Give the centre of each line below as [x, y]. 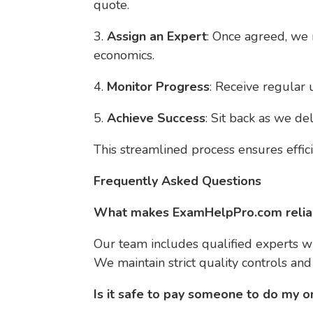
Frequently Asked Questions [178, 181]
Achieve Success [156, 118]
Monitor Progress [159, 87]
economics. [124, 55]
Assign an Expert [157, 36]
